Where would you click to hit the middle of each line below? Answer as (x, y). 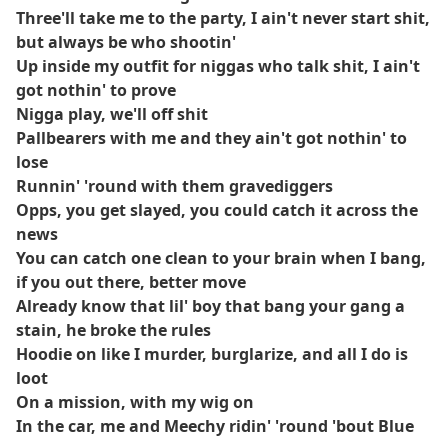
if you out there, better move (131, 282)
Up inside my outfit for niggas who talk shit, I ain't (218, 66)
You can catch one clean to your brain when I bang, (221, 258)
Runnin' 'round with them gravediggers (174, 186)
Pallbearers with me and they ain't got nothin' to (211, 138)
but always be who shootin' (126, 42)
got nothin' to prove (96, 90)
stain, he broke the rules (113, 330)
